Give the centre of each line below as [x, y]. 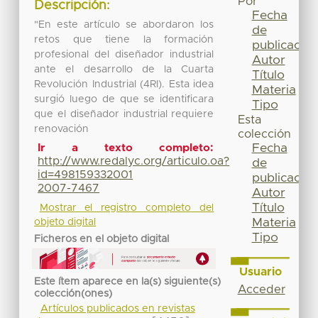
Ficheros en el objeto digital [102, 239]
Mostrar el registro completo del [127, 208]
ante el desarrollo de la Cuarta [124, 69]
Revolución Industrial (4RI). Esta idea [124, 84]
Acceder [261, 289]
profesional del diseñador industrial [124, 54]
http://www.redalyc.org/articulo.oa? [134, 161]
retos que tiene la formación [124, 39]
